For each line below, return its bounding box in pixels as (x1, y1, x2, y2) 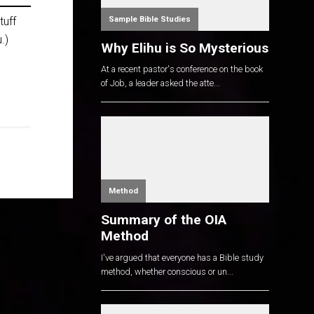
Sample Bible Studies (109, 14, 191, 24)
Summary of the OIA (101, 212, 226, 228)
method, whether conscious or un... (101, 266, 233, 277)
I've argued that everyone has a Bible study (101, 252, 264, 263)
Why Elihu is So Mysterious (101, 39, 268, 56)
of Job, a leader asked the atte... (101, 78, 220, 89)
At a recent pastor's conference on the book (101, 64, 263, 75)
